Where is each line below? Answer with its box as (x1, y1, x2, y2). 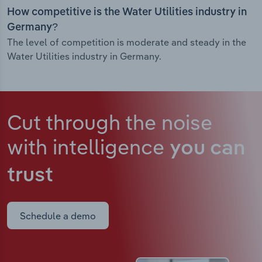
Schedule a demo (20, 209, 96, 222)
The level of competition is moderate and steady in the (7, 36, 246, 49)
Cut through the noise (7, 109, 212, 136)
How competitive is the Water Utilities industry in (7, 7, 247, 18)
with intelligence (7, 133, 170, 160)
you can (170, 139, 245, 160)
